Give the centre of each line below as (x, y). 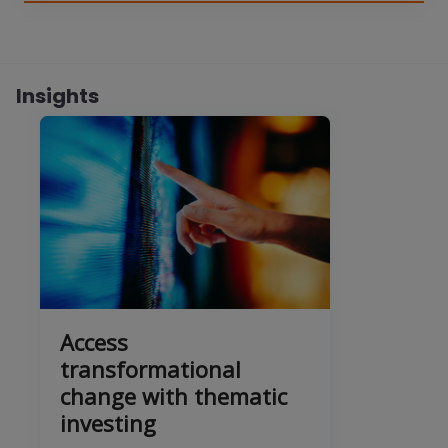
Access (94, 341)
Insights (57, 95)
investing (108, 422)
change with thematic (173, 395)
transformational (150, 368)
